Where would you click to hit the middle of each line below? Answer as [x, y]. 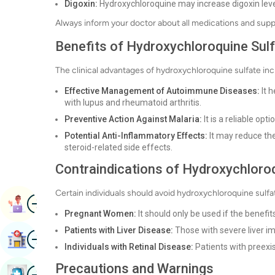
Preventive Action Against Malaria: [133, 119]
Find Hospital [57, 239]
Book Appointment [70, 203]
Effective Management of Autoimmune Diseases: [162, 91]
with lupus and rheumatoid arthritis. [133, 103]
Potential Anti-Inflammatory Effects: [136, 136]
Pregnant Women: [100, 214]
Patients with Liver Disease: [119, 230]
